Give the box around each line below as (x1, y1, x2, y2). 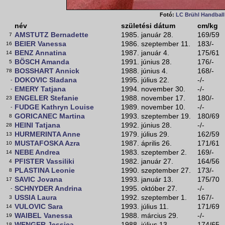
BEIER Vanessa (15, 40, 66, 48)
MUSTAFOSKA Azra (15, 139, 80, 148)
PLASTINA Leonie (15, 166, 75, 175)
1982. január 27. (121, 157, 173, 166)
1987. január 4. (121, 49, 169, 57)
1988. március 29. (121, 211, 178, 220)
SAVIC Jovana (15, 175, 62, 184)
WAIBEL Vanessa (15, 211, 72, 220)
